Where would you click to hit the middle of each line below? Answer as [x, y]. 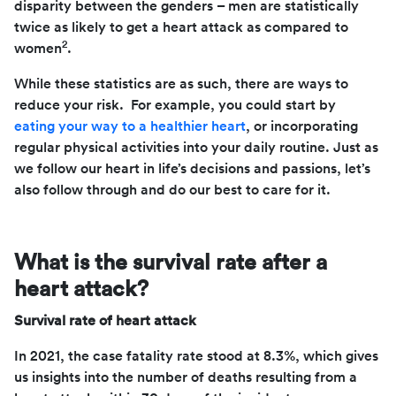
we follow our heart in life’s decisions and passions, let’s [192, 168]
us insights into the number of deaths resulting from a [186, 377]
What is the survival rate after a [171, 263]
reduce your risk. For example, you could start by [175, 105]
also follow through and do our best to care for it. [172, 190]
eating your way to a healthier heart [130, 126]
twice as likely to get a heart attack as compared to [181, 27]
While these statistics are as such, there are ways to [181, 84]
